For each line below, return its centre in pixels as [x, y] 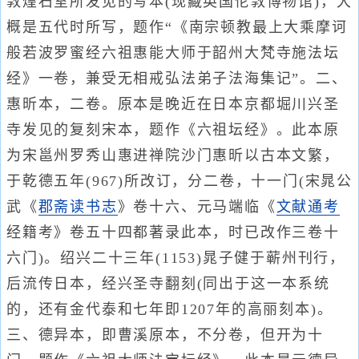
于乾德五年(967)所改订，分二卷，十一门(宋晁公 [179, 181]
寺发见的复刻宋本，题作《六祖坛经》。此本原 [173, 130]
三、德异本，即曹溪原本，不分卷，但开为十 [165, 335]
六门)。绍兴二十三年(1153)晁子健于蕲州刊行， [176, 258]
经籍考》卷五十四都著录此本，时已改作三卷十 [173, 232]
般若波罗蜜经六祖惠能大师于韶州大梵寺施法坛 [173, 53]
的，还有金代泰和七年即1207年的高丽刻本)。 [170, 309]
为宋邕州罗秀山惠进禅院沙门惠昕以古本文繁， [173, 155]
